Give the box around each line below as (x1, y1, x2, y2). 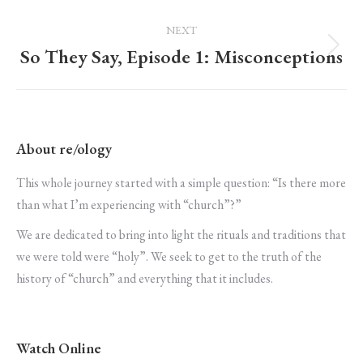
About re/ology (16, 139, 112, 158)
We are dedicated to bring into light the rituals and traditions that (16, 225, 346, 243)
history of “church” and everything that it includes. (16, 269, 273, 287)
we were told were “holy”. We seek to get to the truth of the (16, 247, 322, 265)
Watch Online (16, 338, 101, 357)
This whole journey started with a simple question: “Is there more (16, 173, 346, 191)
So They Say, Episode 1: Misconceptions (20, 43, 343, 69)
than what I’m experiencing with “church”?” (16, 195, 241, 213)
